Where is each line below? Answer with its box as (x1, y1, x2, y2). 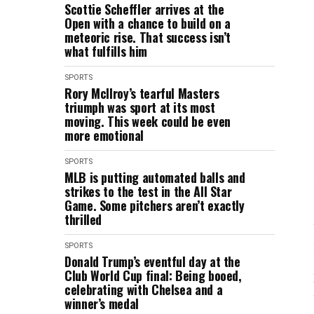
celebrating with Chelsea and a (64, 280, 223, 299)
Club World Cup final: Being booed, (64, 266, 242, 285)
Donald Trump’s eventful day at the (64, 252, 240, 271)
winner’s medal (64, 294, 139, 313)
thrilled (64, 210, 102, 228)
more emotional (64, 126, 144, 144)
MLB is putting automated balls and (64, 168, 245, 186)
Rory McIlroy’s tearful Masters (64, 84, 219, 102)
